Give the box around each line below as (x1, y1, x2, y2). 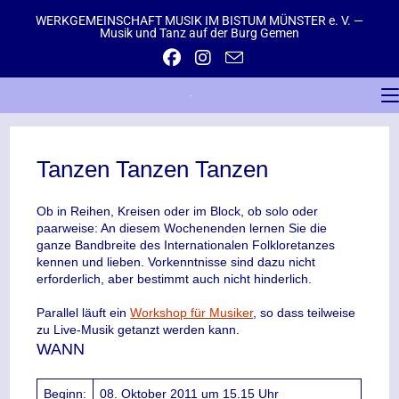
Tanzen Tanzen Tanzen (37, 156, 269, 183)
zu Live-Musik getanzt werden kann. (37, 322, 240, 337)
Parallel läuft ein (37, 305, 131, 320)
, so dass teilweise (253, 305, 356, 320)
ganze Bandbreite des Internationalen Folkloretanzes (37, 238, 336, 252)
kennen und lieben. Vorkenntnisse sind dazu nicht (37, 255, 316, 269)
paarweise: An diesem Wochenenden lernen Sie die (37, 221, 328, 235)
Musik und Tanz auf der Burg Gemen (100, 26, 299, 40)
